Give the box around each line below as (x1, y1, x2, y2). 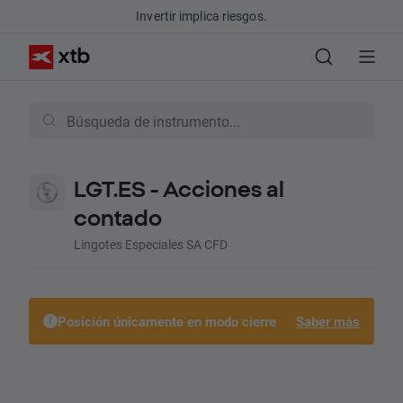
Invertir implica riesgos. (136, 7, 267, 24)
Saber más (296, 312, 360, 330)
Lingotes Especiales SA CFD (74, 236, 228, 253)
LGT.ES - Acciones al (74, 176, 284, 201)
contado (74, 205, 162, 230)
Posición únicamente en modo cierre (58, 312, 276, 330)
